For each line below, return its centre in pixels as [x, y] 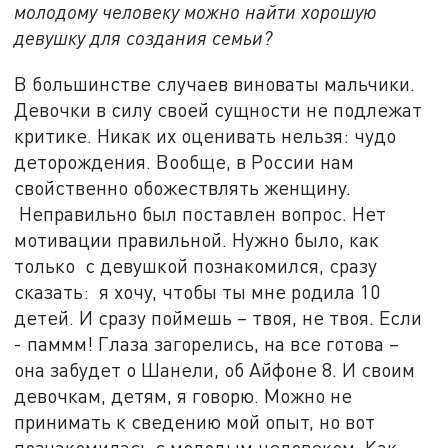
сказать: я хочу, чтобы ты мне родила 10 [197, 291]
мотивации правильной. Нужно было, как [197, 239]
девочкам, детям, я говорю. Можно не [183, 395]
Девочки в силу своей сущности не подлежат [218, 109]
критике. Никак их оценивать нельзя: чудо [205, 135]
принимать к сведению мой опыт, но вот [195, 421]
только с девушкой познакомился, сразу [196, 265]
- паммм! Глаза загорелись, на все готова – [207, 343]
